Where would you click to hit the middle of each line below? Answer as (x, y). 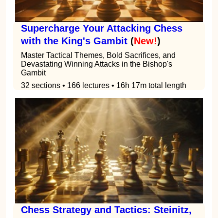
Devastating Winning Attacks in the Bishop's (97, 64)
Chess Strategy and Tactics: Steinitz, (106, 209)
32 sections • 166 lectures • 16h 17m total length (104, 86)
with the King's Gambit (74, 41)
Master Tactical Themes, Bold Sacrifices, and (98, 55)
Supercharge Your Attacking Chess (102, 28)
